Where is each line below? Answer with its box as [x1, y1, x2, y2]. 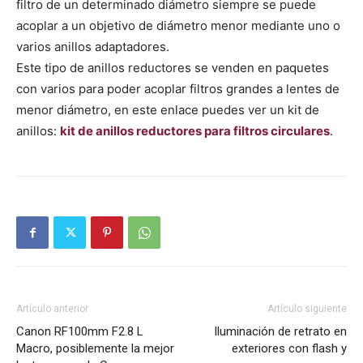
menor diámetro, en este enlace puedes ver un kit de [16, 102, 319, 118]
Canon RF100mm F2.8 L [16, 324, 143, 340]
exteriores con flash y [232, 341, 347, 357]
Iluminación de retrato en [214, 324, 347, 340]
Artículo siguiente [267, 303, 347, 315]
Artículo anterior [16, 303, 88, 315]
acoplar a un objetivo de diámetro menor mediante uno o [16, 18, 340, 34]
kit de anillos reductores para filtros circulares [60, 123, 330, 139]
